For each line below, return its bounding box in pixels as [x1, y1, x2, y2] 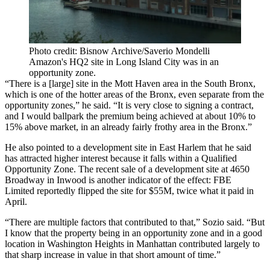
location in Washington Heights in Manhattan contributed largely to [5, 239, 260, 250]
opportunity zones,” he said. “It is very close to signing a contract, [5, 100, 254, 111]
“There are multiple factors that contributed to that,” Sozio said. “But [5, 217, 265, 228]
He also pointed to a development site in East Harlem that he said [5, 142, 251, 153]
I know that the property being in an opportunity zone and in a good [5, 228, 262, 239]
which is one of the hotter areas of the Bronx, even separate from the [5, 89, 264, 100]
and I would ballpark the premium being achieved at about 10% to [5, 111, 256, 122]
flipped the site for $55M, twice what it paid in [75, 186, 254, 196]
